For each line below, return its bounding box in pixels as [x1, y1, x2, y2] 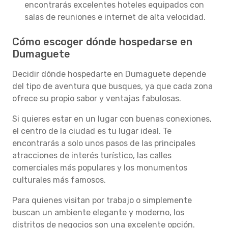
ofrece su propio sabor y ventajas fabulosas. [12, 94, 181, 103]
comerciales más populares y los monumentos [12, 163, 187, 173]
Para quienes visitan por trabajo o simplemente [12, 195, 192, 205]
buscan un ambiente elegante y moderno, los [12, 208, 184, 217]
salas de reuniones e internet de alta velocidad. [24, 12, 206, 22]
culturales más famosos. [12, 175, 106, 185]
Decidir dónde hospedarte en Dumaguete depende [12, 69, 206, 79]
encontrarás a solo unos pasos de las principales [12, 138, 195, 148]
